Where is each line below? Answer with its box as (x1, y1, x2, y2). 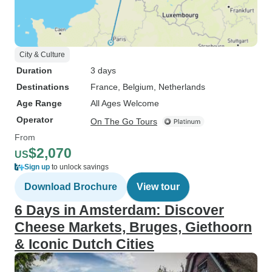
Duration (16, 66, 52, 75)
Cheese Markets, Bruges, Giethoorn (15, 219, 252, 235)
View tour (137, 182, 180, 192)
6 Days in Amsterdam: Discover (15, 202, 224, 218)
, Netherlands (154, 82, 205, 92)
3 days (90, 66, 116, 75)
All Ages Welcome (90, 98, 159, 108)
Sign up (24, 163, 50, 171)
